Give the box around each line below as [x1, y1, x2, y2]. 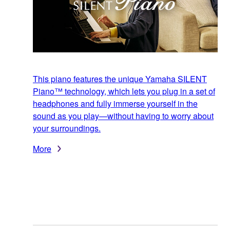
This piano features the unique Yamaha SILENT [33, 73, 207, 85]
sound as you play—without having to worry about [33, 110, 214, 122]
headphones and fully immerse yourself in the [33, 98, 198, 110]
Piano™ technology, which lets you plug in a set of [33, 85, 215, 98]
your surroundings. [33, 122, 101, 135]
